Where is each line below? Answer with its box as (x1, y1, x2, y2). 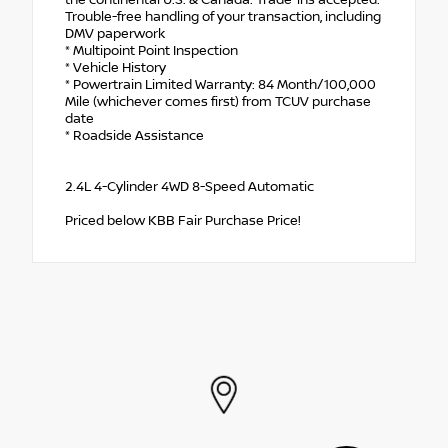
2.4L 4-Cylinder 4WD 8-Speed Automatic (65, 178, 314, 195)
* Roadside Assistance (65, 127, 204, 144)
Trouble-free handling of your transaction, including (65, 8, 381, 25)
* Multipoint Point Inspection (65, 42, 238, 59)
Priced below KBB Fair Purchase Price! (65, 212, 301, 229)
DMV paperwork (65, 25, 165, 42)
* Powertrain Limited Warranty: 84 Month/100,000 (65, 76, 376, 93)
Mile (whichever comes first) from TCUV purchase (65, 93, 371, 110)
